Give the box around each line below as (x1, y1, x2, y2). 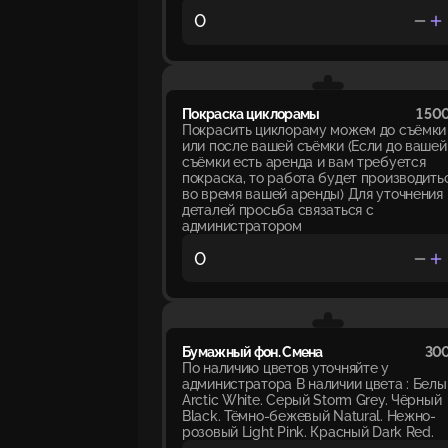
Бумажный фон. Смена (182, 344, 323, 361)
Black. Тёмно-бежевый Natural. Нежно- (182, 408, 436, 425)
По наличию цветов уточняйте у (182, 360, 389, 377)
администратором (182, 218, 302, 235)
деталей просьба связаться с (182, 202, 374, 219)
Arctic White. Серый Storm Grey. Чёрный (182, 392, 442, 409)
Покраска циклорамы (182, 106, 320, 123)
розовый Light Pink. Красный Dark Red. (182, 424, 434, 441)
